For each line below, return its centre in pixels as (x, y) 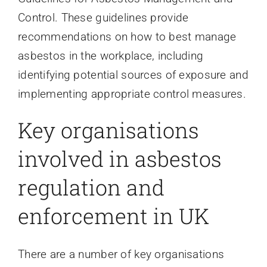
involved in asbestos (119, 158)
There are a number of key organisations (121, 254)
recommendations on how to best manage (127, 36)
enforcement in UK (113, 215)
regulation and (91, 187)
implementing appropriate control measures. (132, 94)
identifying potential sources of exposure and (133, 74)
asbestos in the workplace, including (111, 55)
